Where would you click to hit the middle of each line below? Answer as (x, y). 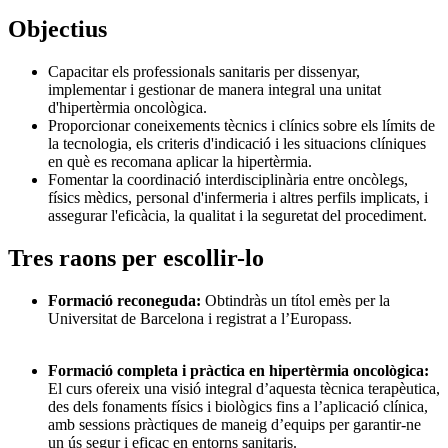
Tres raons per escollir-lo (136, 258)
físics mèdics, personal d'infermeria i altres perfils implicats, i (238, 198)
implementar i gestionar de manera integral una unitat (214, 90)
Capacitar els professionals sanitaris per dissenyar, (204, 72)
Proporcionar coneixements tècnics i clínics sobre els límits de (241, 126)
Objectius (57, 29)
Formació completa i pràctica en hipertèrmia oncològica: (238, 371)
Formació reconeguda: (126, 301)
